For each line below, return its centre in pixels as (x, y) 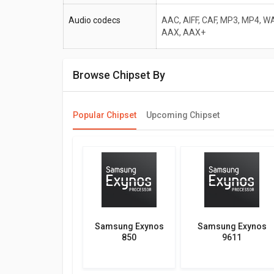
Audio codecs (94, 20)
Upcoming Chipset (183, 115)
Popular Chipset (105, 115)
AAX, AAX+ (183, 33)
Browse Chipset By (122, 75)
